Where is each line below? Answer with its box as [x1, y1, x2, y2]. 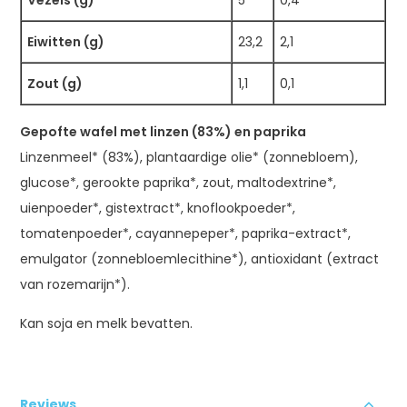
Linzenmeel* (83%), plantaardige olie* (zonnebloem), [20, 147, 359, 166]
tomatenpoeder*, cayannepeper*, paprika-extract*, [20, 223, 352, 243]
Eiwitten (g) [27, 32, 105, 51]
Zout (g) [27, 74, 84, 93]
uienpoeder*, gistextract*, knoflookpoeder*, [20, 198, 296, 217]
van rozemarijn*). [20, 274, 131, 293]
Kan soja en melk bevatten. [20, 313, 194, 333]
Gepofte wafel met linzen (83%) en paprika [20, 122, 307, 141]
